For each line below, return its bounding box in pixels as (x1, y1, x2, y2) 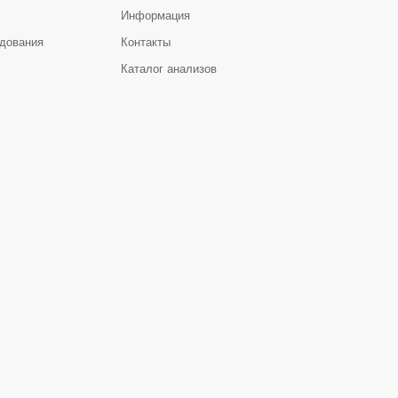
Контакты (120, 36, 171, 49)
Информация (120, 9, 190, 22)
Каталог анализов (120, 62, 217, 76)
